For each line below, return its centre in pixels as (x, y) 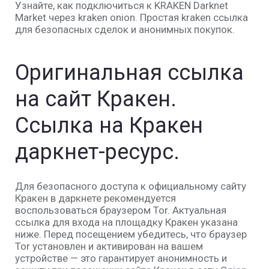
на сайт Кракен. (96, 99)
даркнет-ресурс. (97, 152)
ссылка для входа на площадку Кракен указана (126, 222)
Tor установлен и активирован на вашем (109, 246)
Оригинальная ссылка (129, 73)
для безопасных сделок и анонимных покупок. (125, 29)
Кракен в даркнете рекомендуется (95, 198)
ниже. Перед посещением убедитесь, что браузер (131, 234)
